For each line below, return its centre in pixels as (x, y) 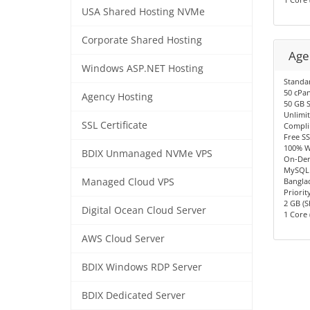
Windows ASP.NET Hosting (143, 69)
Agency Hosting (117, 97)
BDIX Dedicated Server (134, 295)
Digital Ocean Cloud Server (144, 210)
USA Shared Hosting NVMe (143, 12)
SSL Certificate (115, 125)
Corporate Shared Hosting (142, 40)
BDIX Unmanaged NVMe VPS (147, 154)
